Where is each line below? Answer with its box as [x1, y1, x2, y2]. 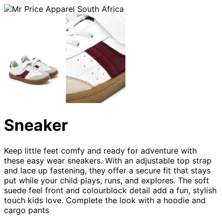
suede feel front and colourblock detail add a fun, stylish [4, 185, 217, 195]
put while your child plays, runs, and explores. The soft [4, 175, 209, 185]
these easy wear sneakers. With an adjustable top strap [4, 155, 212, 166]
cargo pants [4, 205, 52, 215]
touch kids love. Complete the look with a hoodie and [4, 195, 206, 205]
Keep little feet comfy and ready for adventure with [4, 145, 197, 156]
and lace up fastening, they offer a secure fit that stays [4, 165, 211, 175]
